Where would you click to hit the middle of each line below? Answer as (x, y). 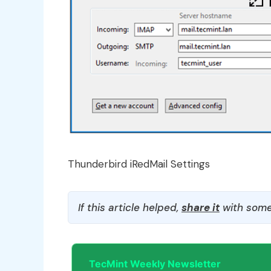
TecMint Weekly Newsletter (155, 263)
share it (201, 207)
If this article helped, (130, 207)
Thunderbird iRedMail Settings (139, 164)
